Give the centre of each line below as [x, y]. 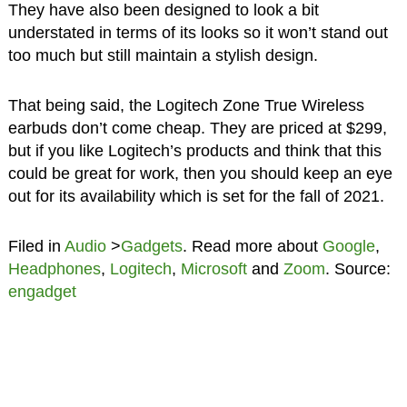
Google [348, 247]
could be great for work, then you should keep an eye [200, 174]
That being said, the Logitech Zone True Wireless [186, 106]
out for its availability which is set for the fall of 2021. [196, 197]
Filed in [36, 247]
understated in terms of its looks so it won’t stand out [198, 33]
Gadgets [151, 247]
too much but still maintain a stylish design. [163, 56]
